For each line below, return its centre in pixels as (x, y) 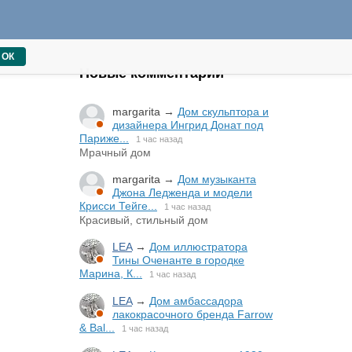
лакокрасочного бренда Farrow (192, 314)
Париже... (104, 138)
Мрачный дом (115, 152)
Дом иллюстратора (198, 247)
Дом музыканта (217, 179)
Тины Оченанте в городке (178, 260)
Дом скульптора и (223, 112)
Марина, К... (111, 273)
